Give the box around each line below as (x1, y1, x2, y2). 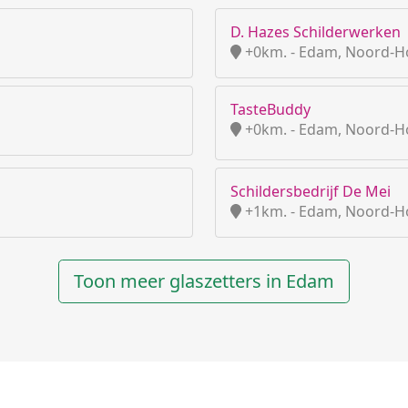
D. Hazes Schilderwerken (230, 22, 401, 42)
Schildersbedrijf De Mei (230, 181, 391, 201)
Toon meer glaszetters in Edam (74, 269, 334, 293)
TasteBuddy (230, 99, 311, 119)
